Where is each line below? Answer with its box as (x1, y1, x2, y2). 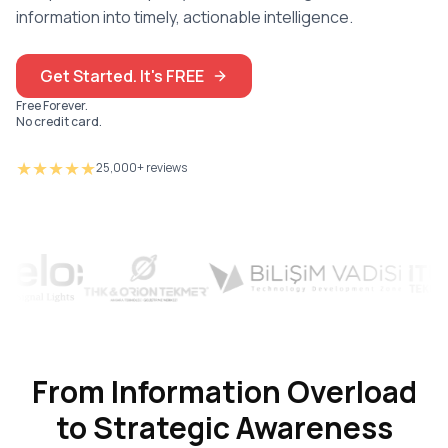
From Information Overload (31, 371, 417, 413)
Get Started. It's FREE (40, 65, 204, 88)
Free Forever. (16, 97, 88, 115)
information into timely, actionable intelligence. (16, 6, 353, 29)
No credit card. (16, 113, 102, 131)
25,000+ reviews (96, 159, 187, 177)
